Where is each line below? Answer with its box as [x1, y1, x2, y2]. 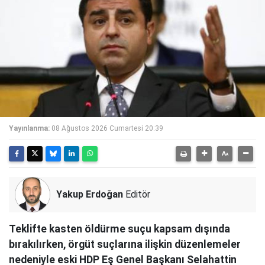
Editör [123, 189, 150, 201]
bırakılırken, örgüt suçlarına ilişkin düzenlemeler [9, 238, 241, 251]
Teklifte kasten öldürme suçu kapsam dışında [9, 223, 230, 235]
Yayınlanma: [9, 124, 50, 133]
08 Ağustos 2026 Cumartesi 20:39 [51, 124, 163, 133]
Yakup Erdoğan [56, 189, 123, 201]
